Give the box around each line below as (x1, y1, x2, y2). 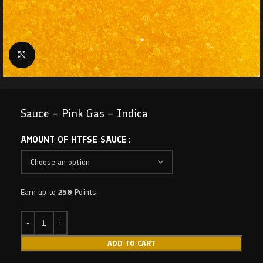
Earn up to (21, 187, 58, 197)
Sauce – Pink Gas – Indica (21, 106, 148, 120)
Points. (72, 187, 98, 197)
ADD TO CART (107, 238, 156, 248)
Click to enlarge (35, 50, 90, 59)
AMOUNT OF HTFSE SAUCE (21, 134, 127, 145)
